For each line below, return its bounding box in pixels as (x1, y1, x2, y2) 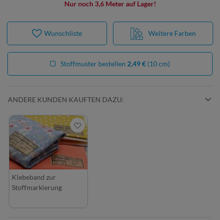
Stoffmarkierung (12, 183, 62, 192)
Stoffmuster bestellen (60, 59, 127, 68)
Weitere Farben (146, 29, 196, 37)
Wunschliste (44, 29, 82, 37)
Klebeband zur (12, 173, 56, 181)
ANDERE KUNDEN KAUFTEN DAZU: (8, 95, 124, 104)
